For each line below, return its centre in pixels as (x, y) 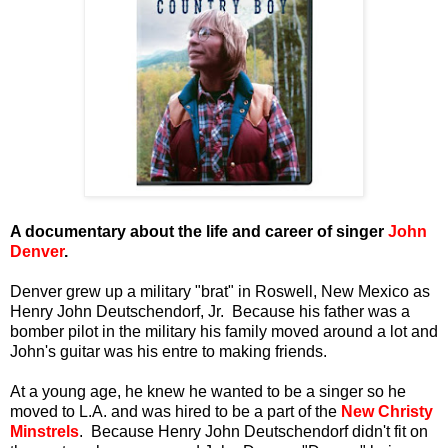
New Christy (387, 411)
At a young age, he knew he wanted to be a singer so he (208, 391)
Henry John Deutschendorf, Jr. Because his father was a (210, 311)
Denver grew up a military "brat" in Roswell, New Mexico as (220, 291)
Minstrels (44, 431)
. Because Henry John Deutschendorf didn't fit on (253, 431)
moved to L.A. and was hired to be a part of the (175, 411)
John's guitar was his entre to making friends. (168, 351)
